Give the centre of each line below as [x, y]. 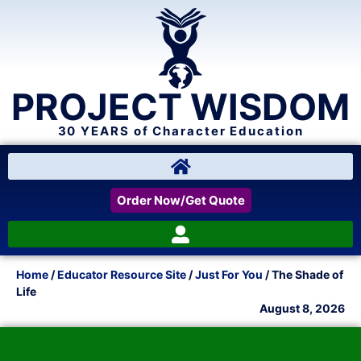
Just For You [229, 274]
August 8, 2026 [302, 308]
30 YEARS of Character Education [180, 131]
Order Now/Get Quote [180, 200]
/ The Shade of [303, 274]
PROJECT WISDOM [180, 107]
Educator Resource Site [122, 274]
